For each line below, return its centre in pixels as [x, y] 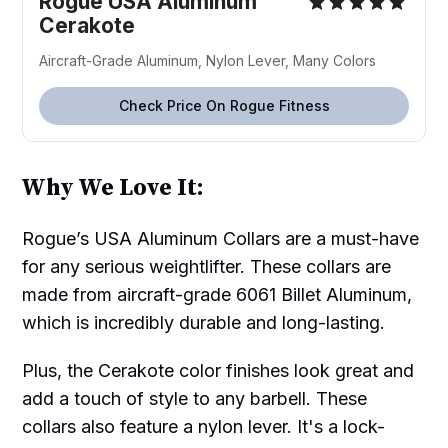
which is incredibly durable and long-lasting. [204, 323]
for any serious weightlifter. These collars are [207, 267]
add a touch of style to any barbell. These [195, 399]
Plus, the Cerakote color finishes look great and [218, 371]
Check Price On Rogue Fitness [224, 106]
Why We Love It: [113, 188]
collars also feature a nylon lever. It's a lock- [204, 427]
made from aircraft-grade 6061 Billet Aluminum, [217, 295]
